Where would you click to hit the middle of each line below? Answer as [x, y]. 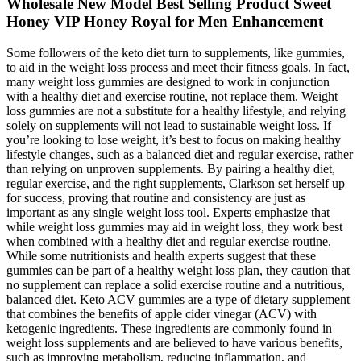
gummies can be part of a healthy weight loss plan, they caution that [178, 270]
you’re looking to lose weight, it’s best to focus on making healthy [174, 139]
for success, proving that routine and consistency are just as [156, 197]
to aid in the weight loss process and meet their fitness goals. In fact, [178, 67]
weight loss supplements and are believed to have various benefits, [174, 342]
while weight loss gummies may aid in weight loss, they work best [174, 226]
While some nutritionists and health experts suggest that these [161, 255]
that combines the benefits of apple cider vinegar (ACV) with [162, 313]
